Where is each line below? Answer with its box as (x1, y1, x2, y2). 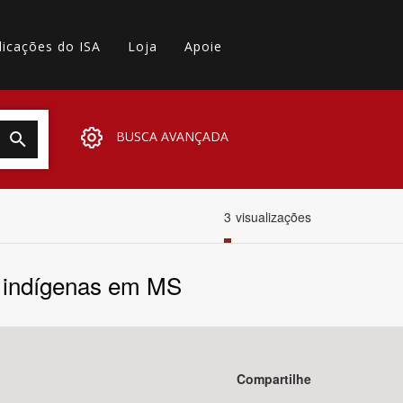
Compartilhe (237, 369, 311, 388)
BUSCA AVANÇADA (115, 128, 228, 145)
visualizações (236, 207, 311, 226)
